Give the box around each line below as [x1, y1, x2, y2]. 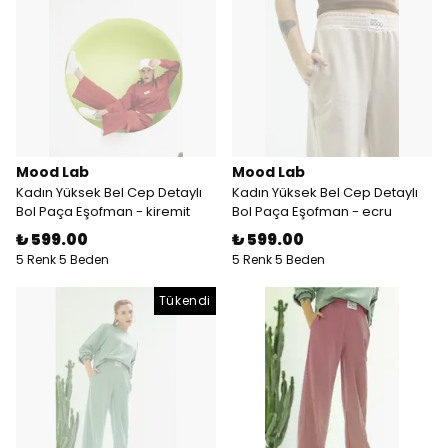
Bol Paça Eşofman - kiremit [16, 202, 190, 221]
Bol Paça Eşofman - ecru [232, 202, 392, 221]
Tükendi [158, 292, 211, 309]
